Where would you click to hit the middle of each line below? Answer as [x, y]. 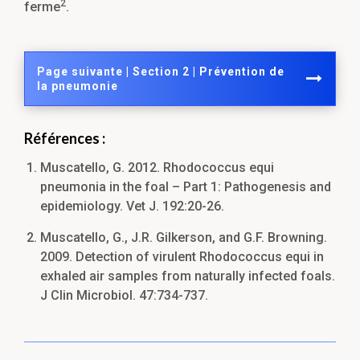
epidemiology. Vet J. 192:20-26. [132, 207]
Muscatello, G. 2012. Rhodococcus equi [157, 168]
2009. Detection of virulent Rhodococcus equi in [182, 257]
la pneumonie [78, 86]
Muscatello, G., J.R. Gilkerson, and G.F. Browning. [184, 238]
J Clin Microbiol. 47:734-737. [124, 296]
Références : [65, 139]
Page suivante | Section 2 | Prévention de [161, 72]
